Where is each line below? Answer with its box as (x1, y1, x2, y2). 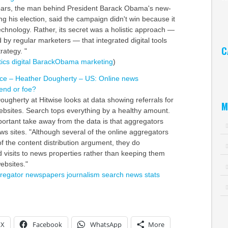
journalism (66, 170, 100, 179)
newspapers (25, 170, 65, 179)
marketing (80, 58, 113, 66)
